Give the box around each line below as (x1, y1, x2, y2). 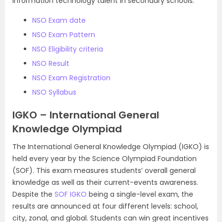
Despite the (12, 189, 55, 199)
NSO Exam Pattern (32, 30, 95, 40)
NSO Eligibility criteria (32, 44, 103, 54)
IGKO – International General (12, 108, 159, 122)
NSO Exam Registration (32, 73, 112, 83)
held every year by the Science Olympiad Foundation (12, 154, 197, 164)
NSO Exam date (32, 15, 86, 25)
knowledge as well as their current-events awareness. (12, 177, 198, 187)
